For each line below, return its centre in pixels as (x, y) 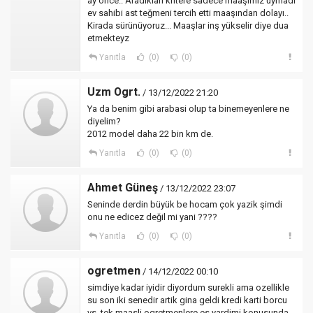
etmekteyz (108, 38)
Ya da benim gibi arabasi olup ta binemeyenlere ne (188, 109)
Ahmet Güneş (123, 188)
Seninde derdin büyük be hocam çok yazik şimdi (185, 204)
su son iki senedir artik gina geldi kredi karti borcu (187, 300)
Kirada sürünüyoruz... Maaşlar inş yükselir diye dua (188, 26)
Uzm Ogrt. (114, 92)
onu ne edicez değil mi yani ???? (152, 217)
